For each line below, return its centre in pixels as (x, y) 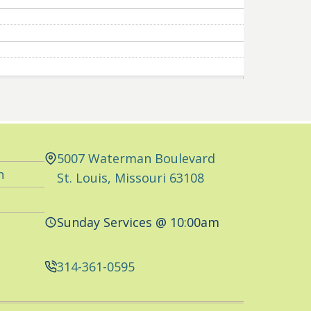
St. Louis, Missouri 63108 (130, 178)
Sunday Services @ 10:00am (138, 222)
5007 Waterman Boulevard (136, 158)
